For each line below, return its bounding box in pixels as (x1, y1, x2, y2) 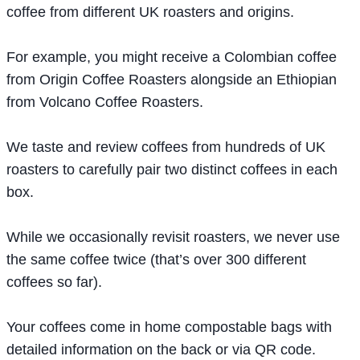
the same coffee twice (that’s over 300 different (6, 251, 306, 268)
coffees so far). (6, 273, 102, 290)
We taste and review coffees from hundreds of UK (6, 138, 325, 155)
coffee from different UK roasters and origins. (6, 3, 294, 20)
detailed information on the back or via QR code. (6, 341, 316, 358)
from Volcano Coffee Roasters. (6, 93, 203, 110)
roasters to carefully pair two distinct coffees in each (6, 161, 337, 178)
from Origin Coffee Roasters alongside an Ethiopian (6, 71, 337, 88)
